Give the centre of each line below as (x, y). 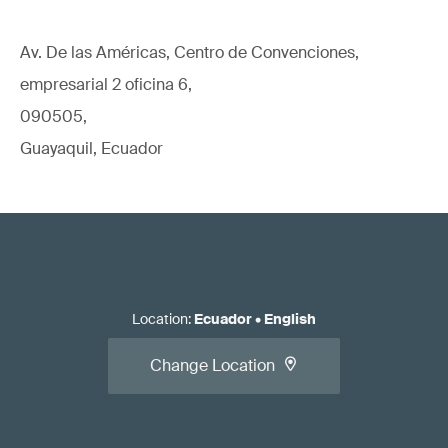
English (290, 319)
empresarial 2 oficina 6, (106, 84)
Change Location (212, 365)
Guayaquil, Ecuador (91, 148)
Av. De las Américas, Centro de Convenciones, (189, 52)
